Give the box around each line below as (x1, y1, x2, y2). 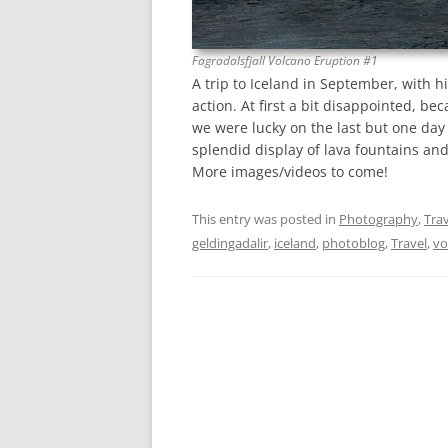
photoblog (322, 233, 385, 252)
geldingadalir (192, 233, 268, 252)
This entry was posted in (192, 209, 339, 228)
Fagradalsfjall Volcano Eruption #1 (192, 51, 378, 69)
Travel (391, 233, 427, 252)
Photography (339, 209, 418, 228)
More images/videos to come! (192, 161, 388, 181)
